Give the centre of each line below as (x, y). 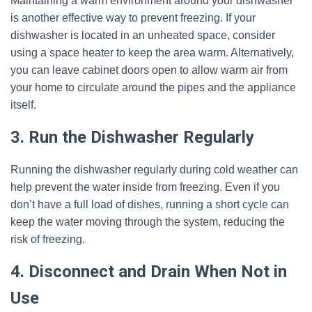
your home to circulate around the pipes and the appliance (153, 87)
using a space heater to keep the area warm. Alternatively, (152, 53)
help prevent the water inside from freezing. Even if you (145, 187)
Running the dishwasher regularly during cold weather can (154, 170)
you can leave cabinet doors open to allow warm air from (149, 70)
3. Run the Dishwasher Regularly (132, 137)
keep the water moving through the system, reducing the (148, 222)
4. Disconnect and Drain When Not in (149, 272)
